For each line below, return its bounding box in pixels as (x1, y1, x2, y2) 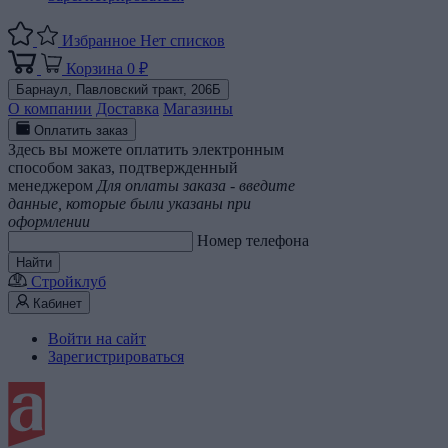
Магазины (163, 100, 233, 117)
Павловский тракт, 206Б (76, 82, 221, 97)
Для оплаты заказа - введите (97, 177, 295, 194)
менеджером (8, 177, 93, 194)
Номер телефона (197, 232, 309, 249)
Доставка (96, 100, 159, 117)
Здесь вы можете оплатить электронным (8, 141, 284, 158)
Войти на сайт (48, 330, 146, 347)
